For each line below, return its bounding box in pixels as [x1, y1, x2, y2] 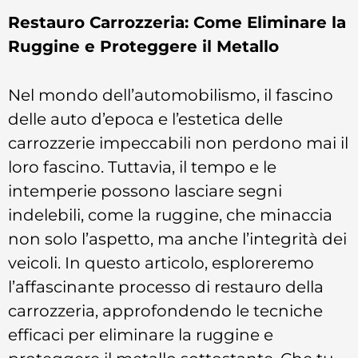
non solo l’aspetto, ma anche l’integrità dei [8, 228, 347, 249]
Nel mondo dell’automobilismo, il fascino [8, 84, 333, 105]
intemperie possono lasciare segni [8, 180, 282, 201]
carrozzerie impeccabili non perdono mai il [8, 132, 348, 153]
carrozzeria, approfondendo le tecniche [8, 300, 323, 320]
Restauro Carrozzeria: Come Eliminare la [8, 11, 346, 32]
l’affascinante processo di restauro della [8, 276, 324, 296]
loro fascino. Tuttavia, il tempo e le [8, 156, 276, 177]
